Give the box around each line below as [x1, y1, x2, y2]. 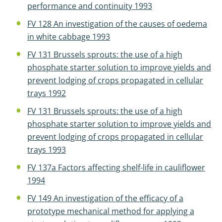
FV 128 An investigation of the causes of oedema [27, 18, 207, 29]
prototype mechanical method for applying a [27, 206, 194, 217]
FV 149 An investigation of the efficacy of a [27, 193, 183, 204]
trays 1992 [27, 88, 66, 99]
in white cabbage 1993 [27, 31, 110, 42]
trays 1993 [27, 144, 66, 155]
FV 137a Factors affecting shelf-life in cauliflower [27, 162, 205, 173]
